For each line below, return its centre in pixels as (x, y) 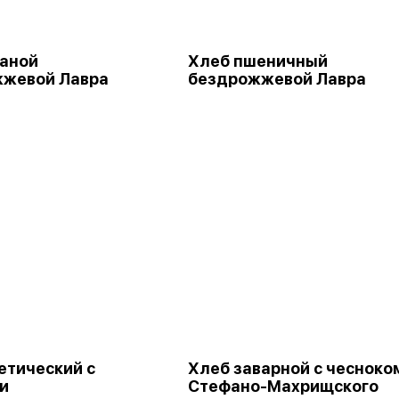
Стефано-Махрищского (283, 386)
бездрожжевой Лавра (277, 79)
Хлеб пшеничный (258, 61)
